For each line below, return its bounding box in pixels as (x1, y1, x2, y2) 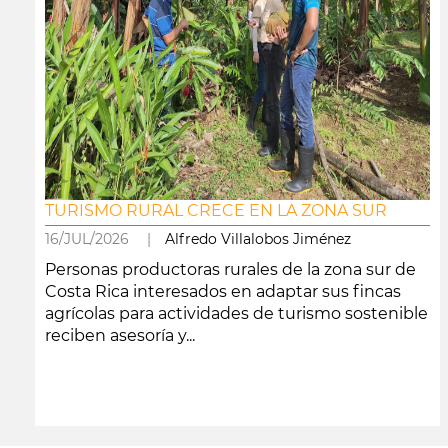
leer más (35, 405, 103, 424)
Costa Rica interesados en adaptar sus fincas (45, 282, 401, 301)
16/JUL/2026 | (45, 230, 165, 248)
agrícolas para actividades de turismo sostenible (45, 304, 428, 323)
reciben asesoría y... (45, 326, 195, 345)
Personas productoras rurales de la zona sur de (45, 260, 416, 279)
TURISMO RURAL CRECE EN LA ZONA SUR (45, 201, 387, 220)
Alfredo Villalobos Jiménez (165, 230, 351, 248)
